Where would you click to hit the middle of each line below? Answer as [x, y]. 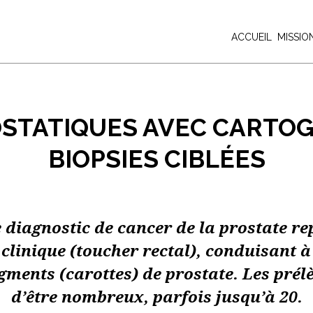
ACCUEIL [252, 37]
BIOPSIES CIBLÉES [156, 159]
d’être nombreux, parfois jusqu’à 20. [156, 297]
